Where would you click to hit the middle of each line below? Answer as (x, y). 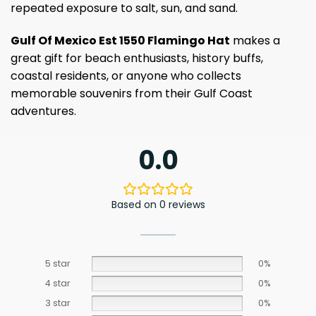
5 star (58, 263)
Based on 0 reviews (158, 204)
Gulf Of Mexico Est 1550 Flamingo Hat (120, 40)
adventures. (43, 111)
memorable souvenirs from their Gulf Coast (132, 93)
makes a (255, 40)
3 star (58, 303)
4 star (58, 283)
